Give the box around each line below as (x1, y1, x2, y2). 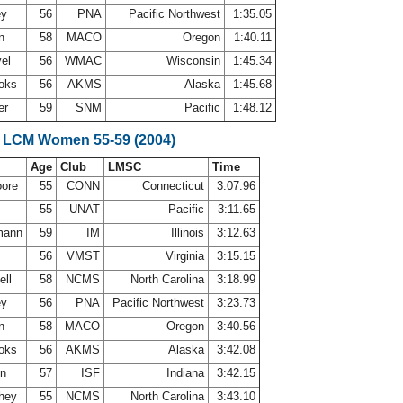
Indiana (163, 366, 208, 380)
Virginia (162, 249, 208, 263)
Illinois (167, 226, 208, 239)
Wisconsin (163, 54, 224, 67)
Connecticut (139, 179, 208, 193)
